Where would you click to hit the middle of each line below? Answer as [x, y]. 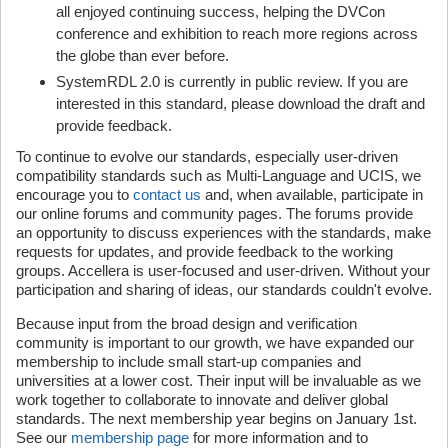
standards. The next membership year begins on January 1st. [216, 418]
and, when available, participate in [312, 194]
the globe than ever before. [142, 55]
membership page [130, 437]
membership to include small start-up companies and [188, 361]
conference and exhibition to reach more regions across [237, 33]
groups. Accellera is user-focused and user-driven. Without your [223, 270]
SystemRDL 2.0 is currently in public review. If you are [232, 81]
